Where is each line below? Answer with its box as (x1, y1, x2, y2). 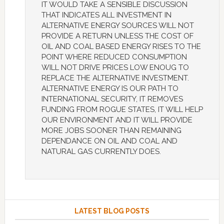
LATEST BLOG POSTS (74, 207, 149, 215)
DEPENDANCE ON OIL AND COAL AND (41, 136, 177, 146)
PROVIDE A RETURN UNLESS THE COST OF (41, 31, 193, 41)
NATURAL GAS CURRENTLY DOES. (41, 147, 161, 156)
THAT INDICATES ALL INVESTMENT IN (41, 10, 171, 20)
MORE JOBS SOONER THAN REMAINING (41, 126, 181, 135)
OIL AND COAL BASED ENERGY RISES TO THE (41, 42, 201, 51)
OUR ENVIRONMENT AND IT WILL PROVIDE (41, 115, 192, 125)
